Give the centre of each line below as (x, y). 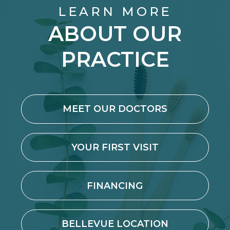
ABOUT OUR (115, 34)
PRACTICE (115, 60)
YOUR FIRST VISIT (115, 147)
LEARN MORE (115, 12)
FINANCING (115, 185)
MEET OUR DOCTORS (115, 109)
